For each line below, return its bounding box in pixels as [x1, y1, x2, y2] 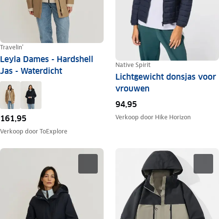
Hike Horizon [154, 113, 191, 122]
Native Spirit [115, 61, 151, 69]
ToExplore [40, 127, 67, 135]
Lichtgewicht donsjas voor [115, 72, 216, 83]
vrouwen [115, 84, 150, 94]
